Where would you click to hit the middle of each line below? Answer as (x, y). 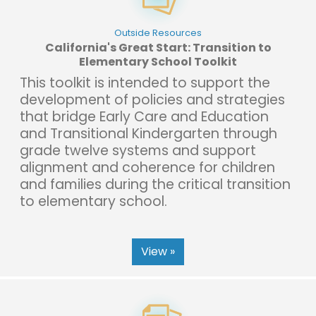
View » (158, 251)
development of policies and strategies (152, 99)
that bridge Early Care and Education (144, 116)
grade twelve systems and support (138, 150)
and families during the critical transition (155, 184)
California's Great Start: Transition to (158, 47)
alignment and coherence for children (147, 167)
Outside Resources (158, 32)
